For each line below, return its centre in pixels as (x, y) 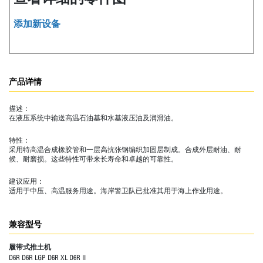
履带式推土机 (30, 247)
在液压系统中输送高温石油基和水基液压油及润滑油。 (93, 117)
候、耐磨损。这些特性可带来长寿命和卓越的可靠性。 (93, 159)
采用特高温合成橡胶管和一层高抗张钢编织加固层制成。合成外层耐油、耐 (125, 149)
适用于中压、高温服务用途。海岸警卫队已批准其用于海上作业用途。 (118, 190)
